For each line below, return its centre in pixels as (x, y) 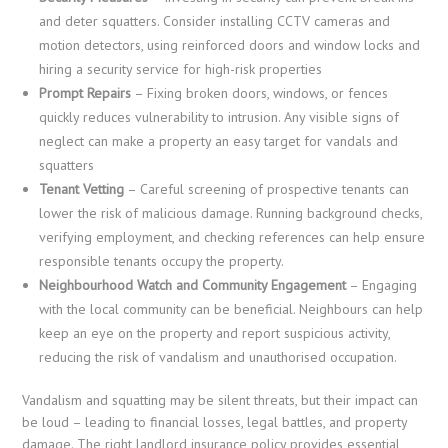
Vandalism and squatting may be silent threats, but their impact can (220, 400)
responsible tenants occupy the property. (162, 261)
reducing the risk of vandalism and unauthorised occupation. (218, 357)
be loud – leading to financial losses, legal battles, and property (215, 422)
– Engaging (382, 285)
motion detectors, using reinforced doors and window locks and (230, 45)
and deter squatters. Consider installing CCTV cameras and (215, 21)
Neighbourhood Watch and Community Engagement (193, 285)
